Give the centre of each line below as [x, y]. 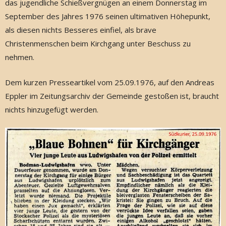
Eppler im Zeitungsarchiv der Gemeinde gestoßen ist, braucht [112, 96]
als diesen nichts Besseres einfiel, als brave [81, 30]
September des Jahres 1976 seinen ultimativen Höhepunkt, [108, 16]
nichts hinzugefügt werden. [52, 109]
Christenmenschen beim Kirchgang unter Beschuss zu [98, 43]
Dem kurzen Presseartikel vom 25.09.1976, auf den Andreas [110, 82]
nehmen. [20, 57]
